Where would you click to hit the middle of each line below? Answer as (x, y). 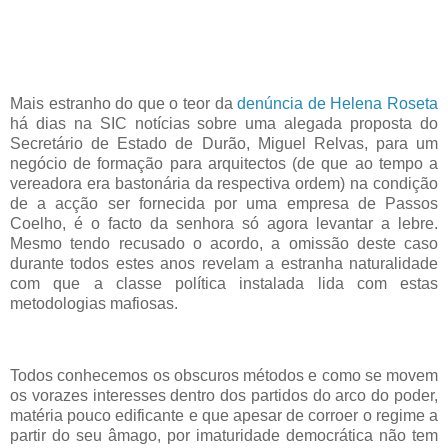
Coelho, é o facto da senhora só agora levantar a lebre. (224, 223)
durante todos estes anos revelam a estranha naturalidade (224, 263)
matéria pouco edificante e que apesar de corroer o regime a (224, 415)
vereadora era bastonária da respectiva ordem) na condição (224, 183)
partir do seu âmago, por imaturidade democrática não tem (224, 435)
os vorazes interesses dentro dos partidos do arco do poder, (224, 395)
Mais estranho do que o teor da (124, 103)
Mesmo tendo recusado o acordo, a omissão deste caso (224, 243)
